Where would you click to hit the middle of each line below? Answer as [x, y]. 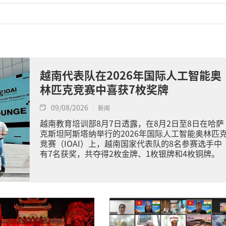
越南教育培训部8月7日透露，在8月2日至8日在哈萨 [132, 123]
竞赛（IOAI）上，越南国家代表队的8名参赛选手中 [131, 143]
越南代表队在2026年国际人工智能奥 [131, 75]
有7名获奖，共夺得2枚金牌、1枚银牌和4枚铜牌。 [130, 153]
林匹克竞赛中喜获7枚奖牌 [104, 89]
